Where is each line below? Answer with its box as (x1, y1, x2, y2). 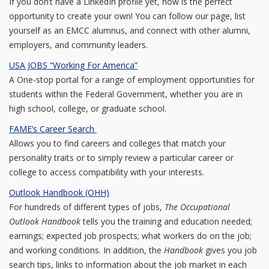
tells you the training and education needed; (80, 216, 252, 227)
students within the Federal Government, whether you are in (9, 88, 243, 100)
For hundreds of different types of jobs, (9, 201, 165, 213)
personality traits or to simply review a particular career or (9, 152, 234, 163)
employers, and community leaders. (9, 39, 148, 50)
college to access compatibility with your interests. (9, 166, 204, 178)
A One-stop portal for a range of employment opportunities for (9, 74, 255, 85)
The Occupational (165, 201, 230, 213)
